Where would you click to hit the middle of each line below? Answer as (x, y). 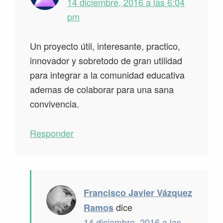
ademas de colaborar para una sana (102, 89)
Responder (52, 133)
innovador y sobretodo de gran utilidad (106, 60)
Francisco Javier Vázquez (138, 193)
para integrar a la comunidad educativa (107, 75)
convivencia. (55, 104)
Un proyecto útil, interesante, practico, (105, 46)
